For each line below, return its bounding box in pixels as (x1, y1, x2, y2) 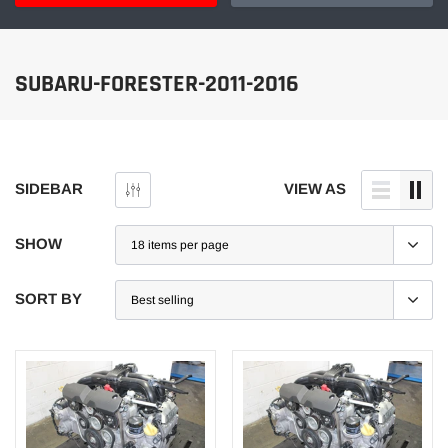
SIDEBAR (15, 180, 83, 198)
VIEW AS (284, 180, 346, 198)
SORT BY (15, 290, 82, 308)
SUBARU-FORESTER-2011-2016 (15, 69, 299, 100)
